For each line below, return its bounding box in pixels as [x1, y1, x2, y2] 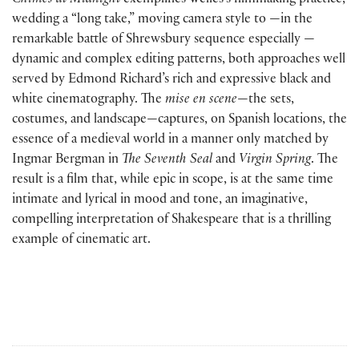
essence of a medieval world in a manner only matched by [12, 133, 329, 147]
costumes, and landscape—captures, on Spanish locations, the [12, 113, 347, 127]
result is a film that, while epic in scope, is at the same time [12, 173, 333, 188]
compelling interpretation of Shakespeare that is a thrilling [12, 213, 331, 228]
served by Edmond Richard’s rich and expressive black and [12, 73, 331, 87]
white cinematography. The [12, 93, 165, 107]
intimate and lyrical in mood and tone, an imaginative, [12, 193, 308, 208]
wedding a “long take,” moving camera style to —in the [12, 13, 313, 27]
